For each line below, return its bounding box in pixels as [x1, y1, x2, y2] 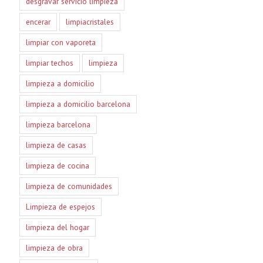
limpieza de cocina [25, 160, 89, 171]
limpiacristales [65, 16, 114, 27]
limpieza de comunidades [25, 180, 112, 191]
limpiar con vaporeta [25, 36, 96, 48]
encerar [25, 16, 50, 27]
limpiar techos [25, 57, 73, 68]
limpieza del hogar [25, 221, 89, 232]
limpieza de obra [25, 242, 83, 253]
